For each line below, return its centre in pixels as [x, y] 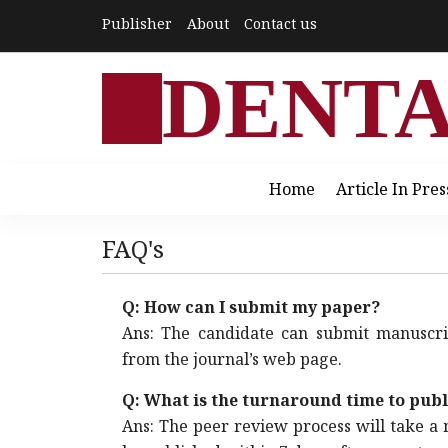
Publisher [137, 23]
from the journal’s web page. [232, 359]
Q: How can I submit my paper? [251, 307]
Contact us [280, 23]
